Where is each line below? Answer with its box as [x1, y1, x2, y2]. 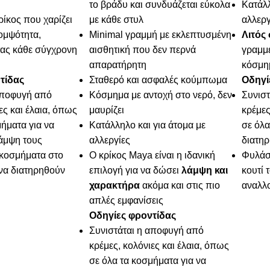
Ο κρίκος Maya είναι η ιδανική [89, 150, 216, 161]
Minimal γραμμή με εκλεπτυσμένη [89, 30, 232, 40]
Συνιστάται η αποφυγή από [89, 225, 204, 236]
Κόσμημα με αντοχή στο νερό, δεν [89, 90, 233, 101]
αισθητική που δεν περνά [89, 45, 196, 55]
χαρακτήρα [89, 180, 140, 191]
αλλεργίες [89, 135, 131, 146]
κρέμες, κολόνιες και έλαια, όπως [89, 240, 230, 251]
